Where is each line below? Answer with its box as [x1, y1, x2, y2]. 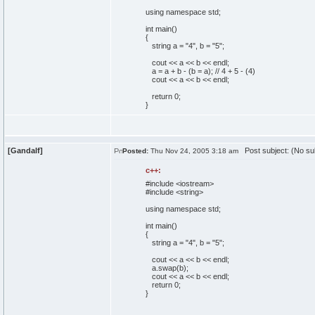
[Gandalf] [8, 146, 43, 155]
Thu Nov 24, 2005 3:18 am [148, 147, 238, 155]
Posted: [122, 147, 148, 155]
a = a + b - [145, 67, 188, 75]
